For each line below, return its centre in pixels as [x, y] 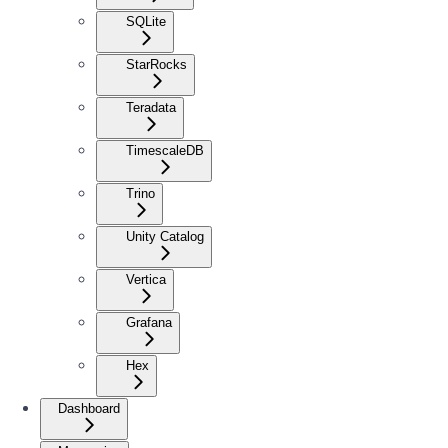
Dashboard [89, 408]
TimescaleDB [165, 150]
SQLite [146, 21]
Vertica [146, 279]
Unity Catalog [165, 236]
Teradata [151, 107]
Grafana [149, 322]
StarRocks [156, 64]
